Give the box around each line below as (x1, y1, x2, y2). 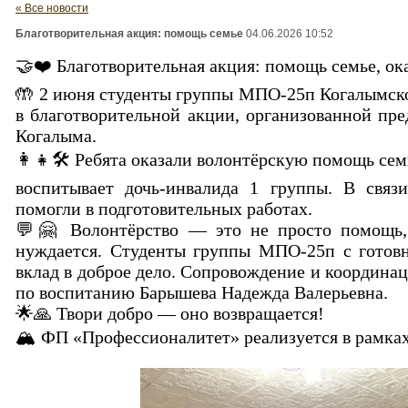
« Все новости (15, 2, 88, 15)
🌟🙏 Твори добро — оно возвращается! (15, 303, 324, 323)
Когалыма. (15, 126, 97, 146)
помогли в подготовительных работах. (15, 199, 312, 219)
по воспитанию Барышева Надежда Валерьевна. (15, 282, 388, 302)
